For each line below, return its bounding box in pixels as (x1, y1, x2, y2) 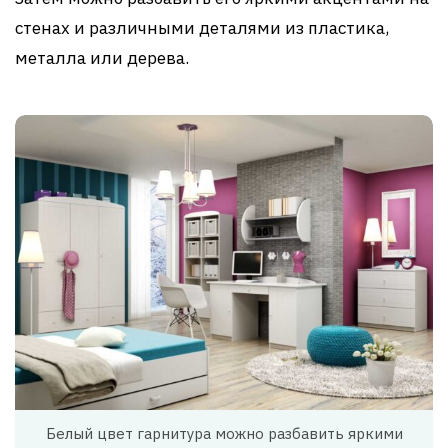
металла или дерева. (15, 46, 189, 69)
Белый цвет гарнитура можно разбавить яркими (45, 424, 403, 444)
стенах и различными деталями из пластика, (15, 16, 389, 39)
